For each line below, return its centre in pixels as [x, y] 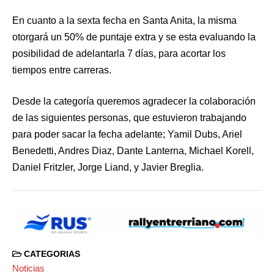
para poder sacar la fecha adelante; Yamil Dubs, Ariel [127, 134]
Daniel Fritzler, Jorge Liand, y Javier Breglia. [108, 167]
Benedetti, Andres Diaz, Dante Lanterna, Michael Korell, [133, 150]
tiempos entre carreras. [62, 70]
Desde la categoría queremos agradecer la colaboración [134, 101]
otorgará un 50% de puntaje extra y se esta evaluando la [134, 37]
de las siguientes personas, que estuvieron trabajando [129, 117]
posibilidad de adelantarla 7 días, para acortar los [119, 53]
